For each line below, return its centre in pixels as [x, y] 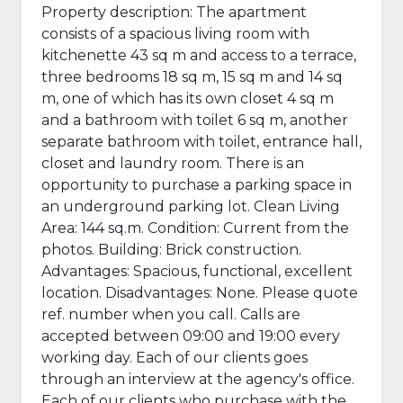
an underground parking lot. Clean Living [191, 207]
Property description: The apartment [174, 13]
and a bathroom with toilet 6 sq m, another [195, 121]
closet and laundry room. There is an [173, 164]
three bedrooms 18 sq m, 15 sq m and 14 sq [192, 77]
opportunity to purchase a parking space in [197, 185]
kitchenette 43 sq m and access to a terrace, [199, 56]
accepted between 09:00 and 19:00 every [191, 336]
